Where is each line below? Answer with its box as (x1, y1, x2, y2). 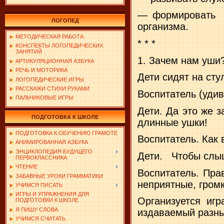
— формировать (137, 9, 216, 21)
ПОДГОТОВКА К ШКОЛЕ (31, 114, 98, 120)
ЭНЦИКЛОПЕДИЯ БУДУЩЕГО (15, 148, 92, 154)
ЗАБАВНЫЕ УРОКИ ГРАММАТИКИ (15, 172, 103, 179)
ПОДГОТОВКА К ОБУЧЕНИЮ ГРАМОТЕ (15, 130, 117, 136)
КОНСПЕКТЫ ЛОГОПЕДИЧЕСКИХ (15, 42, 103, 49)
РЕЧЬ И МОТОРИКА (15, 67, 67, 73)
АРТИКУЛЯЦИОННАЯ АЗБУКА (15, 57, 94, 64)
